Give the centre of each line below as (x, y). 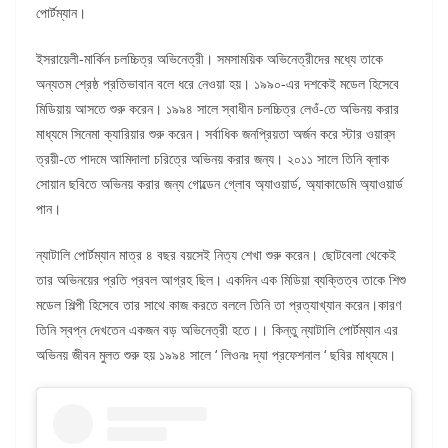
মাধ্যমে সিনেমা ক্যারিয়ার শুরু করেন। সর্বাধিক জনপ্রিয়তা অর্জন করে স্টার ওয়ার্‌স (215, 133)
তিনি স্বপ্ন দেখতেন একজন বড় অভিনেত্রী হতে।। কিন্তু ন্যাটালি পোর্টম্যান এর (217, 329)
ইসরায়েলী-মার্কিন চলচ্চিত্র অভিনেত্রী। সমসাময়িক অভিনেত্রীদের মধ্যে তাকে (209, 58)
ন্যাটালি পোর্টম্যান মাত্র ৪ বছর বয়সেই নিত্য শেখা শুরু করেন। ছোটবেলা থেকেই (216, 254)
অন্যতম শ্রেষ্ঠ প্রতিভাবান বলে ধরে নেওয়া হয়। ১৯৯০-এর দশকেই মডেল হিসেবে (217, 83)
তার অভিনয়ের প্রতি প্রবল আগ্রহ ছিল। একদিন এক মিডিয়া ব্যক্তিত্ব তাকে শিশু (221, 279)
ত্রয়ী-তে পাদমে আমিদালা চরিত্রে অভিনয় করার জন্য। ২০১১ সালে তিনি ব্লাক (212, 158)
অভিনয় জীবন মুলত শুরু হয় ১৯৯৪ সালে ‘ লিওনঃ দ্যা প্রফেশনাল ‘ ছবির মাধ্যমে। (216, 354)
